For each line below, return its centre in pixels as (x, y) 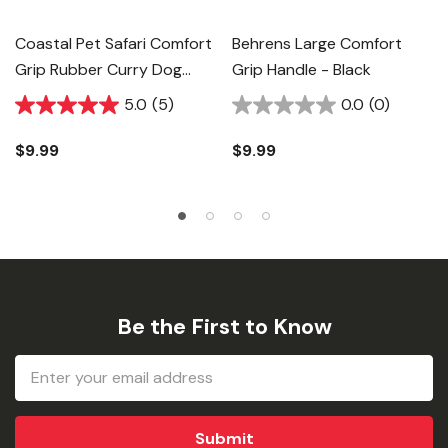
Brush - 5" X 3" (67, 96)
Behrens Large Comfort (317, 44)
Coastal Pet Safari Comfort (113, 44)
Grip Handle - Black (301, 70)
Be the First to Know (224, 327)
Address (49, 391)
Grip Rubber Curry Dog (98, 70)
